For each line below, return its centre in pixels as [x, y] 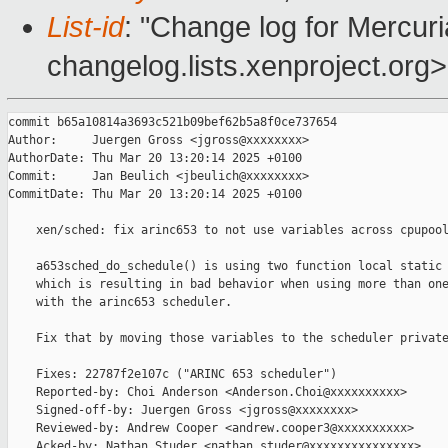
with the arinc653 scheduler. [120, 302]
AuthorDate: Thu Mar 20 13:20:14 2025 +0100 [155, 158]
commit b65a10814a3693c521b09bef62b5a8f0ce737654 [172, 122]
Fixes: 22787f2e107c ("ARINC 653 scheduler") [172, 374]
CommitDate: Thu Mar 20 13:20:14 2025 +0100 [155, 194]
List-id [85, 27]
